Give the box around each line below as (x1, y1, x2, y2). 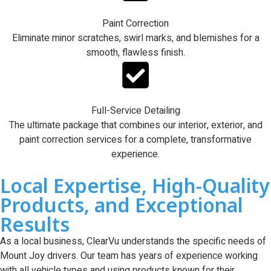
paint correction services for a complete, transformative (19, 132, 252, 147)
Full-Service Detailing (91, 103, 180, 118)
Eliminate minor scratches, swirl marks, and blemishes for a (11, 30, 260, 45)
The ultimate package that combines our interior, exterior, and (8, 117, 263, 132)
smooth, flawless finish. (86, 45, 185, 60)
